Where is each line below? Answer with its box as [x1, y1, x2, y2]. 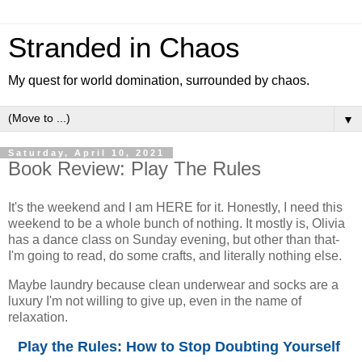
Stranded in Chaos [8, 32, 240, 63]
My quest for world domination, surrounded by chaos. [8, 74, 309, 87]
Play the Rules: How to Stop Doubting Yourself [18, 339, 344, 356]
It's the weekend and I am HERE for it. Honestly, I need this [8, 200, 343, 214]
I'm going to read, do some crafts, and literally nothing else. [8, 248, 345, 263]
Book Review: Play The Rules [8, 158, 261, 179]
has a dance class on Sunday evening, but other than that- [8, 232, 339, 246]
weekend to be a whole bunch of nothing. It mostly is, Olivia [8, 216, 345, 230]
